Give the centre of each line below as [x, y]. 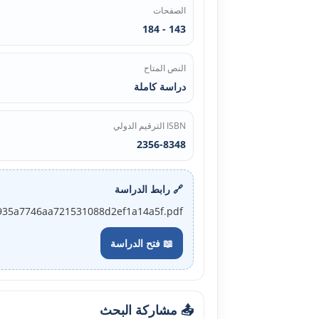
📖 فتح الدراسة [142, 243]
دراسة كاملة [160, 86]
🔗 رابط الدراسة [149, 189]
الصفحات [169, 10]
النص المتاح [165, 68]
